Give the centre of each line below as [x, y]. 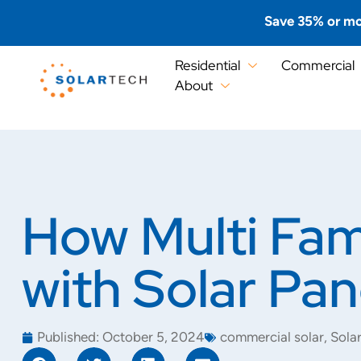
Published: [68, 337]
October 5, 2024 [154, 337]
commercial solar [272, 337]
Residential [207, 66]
